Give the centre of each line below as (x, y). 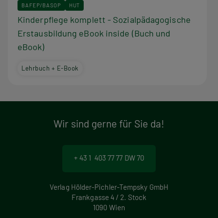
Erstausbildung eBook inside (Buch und (94, 33)
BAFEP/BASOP (41, 5)
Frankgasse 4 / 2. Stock (109, 197)
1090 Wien (109, 207)
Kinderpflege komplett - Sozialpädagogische (104, 20)
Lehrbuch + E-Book (50, 68)
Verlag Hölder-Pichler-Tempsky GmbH (109, 187)
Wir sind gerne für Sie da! (109, 123)
